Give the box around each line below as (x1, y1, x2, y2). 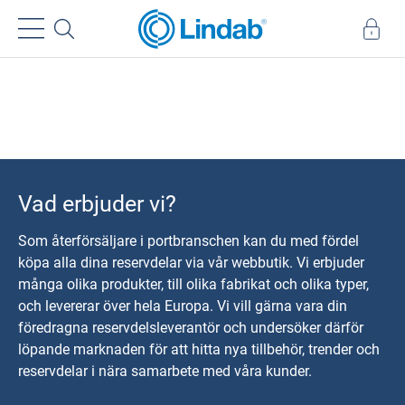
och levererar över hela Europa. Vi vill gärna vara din (18, 296, 347, 316)
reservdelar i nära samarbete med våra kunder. (18, 361, 312, 381)
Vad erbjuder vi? (18, 188, 176, 219)
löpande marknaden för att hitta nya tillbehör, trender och (18, 339, 380, 359)
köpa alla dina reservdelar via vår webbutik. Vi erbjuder (18, 252, 364, 272)
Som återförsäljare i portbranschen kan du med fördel (18, 231, 359, 250)
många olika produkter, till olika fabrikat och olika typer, (18, 274, 369, 294)
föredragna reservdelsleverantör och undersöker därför (18, 317, 363, 337)
